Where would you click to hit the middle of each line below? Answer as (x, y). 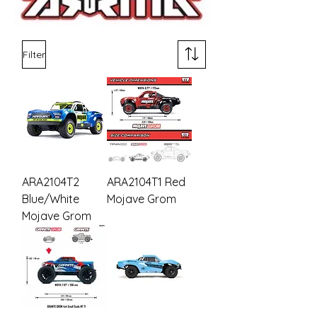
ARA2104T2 (51, 182)
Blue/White (51, 199)
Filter (34, 54)
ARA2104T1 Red (146, 182)
